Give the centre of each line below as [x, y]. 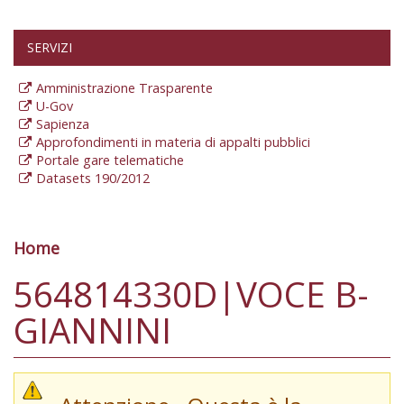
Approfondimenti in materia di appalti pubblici [173, 142]
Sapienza [63, 124]
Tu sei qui [78, 266]
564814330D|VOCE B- [191, 294]
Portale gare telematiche [110, 161]
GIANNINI [92, 330]
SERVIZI [50, 48]
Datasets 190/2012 [93, 179]
